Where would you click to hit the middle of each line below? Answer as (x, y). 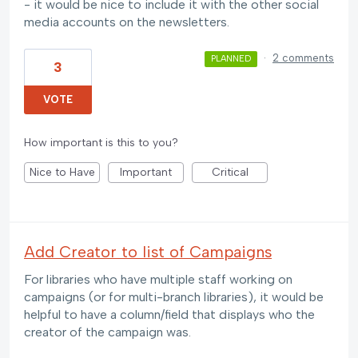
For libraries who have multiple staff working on (158, 280)
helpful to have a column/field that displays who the (169, 315)
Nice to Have (62, 173)
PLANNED (231, 59)
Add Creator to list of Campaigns (148, 252)
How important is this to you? (101, 143)
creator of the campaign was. (107, 332)
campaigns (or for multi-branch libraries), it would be (174, 297)
